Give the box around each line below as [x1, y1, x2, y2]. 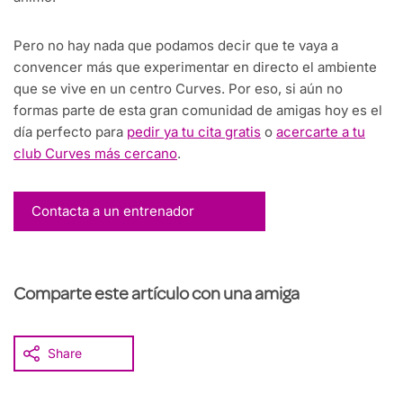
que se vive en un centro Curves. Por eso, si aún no [13, 80, 343, 98]
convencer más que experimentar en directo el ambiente [13, 58, 377, 76]
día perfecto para [13, 123, 127, 141]
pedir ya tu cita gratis [127, 123, 261, 141]
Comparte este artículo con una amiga [13, 287, 300, 306]
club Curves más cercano [13, 145, 177, 163]
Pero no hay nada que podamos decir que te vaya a [13, 37, 338, 55]
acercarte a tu [276, 123, 365, 141]
